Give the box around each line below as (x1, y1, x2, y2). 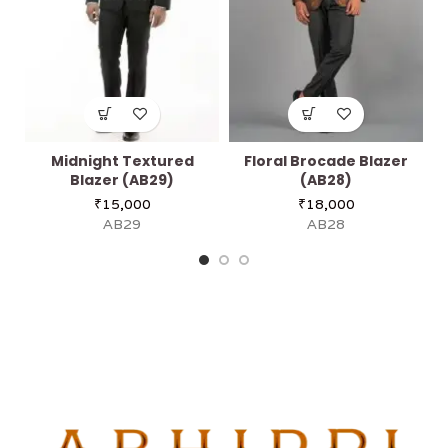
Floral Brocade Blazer (244, 150, 408, 171)
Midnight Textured (50, 150, 194, 171)
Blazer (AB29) (70, 169, 174, 190)
